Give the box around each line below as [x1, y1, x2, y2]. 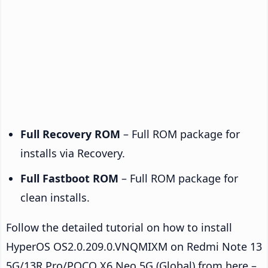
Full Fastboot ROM [20, 170, 118, 185]
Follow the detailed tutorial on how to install [6, 220, 232, 234]
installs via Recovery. [20, 145, 125, 160]
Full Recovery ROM [20, 126, 120, 141]
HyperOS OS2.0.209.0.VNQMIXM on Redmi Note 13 [6, 239, 262, 254]
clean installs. [20, 190, 90, 205]
